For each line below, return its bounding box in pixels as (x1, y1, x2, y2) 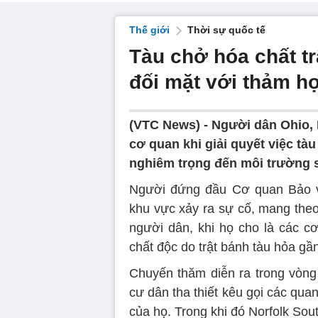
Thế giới (129, 24, 170, 35)
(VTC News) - (129, 118, 212, 132)
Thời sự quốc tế (187, 24, 265, 35)
